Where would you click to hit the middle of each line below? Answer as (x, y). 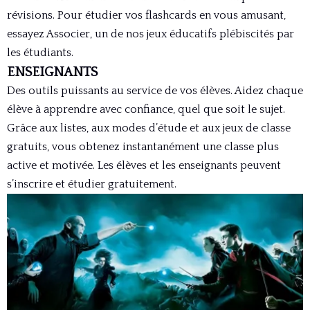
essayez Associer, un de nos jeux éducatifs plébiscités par (151, 34)
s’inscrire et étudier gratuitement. (92, 184)
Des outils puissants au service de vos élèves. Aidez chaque (155, 90)
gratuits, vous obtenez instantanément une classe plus (143, 146)
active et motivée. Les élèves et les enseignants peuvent (144, 165)
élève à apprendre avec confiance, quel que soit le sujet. (146, 109)
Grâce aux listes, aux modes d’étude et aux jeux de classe (149, 128)
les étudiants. (40, 52)
